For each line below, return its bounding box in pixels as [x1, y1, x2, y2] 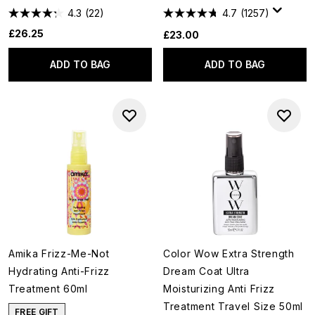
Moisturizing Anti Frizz [163, 283, 276, 295]
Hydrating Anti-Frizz [8, 265, 110, 277]
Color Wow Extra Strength [163, 247, 295, 259]
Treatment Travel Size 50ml [163, 300, 304, 312]
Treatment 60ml [8, 283, 88, 295]
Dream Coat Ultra [163, 265, 250, 277]
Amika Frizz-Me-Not [8, 247, 110, 259]
